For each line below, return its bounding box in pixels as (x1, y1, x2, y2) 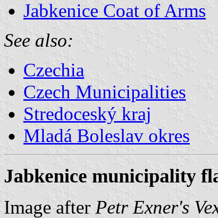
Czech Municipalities (23, 81, 186, 102)
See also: (4, 29, 73, 51)
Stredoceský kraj (23, 103, 151, 124)
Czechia (23, 59, 84, 80)
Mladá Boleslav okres (23, 125, 190, 146)
